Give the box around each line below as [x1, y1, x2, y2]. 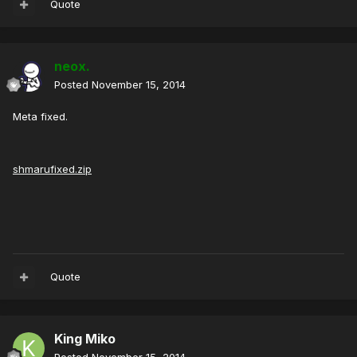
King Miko [54, 331, 116, 347]
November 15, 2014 [92, 78, 186, 92]
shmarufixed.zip [13, 163, 92, 176]
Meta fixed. [13, 110, 68, 124]
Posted [54, 78, 92, 92]
